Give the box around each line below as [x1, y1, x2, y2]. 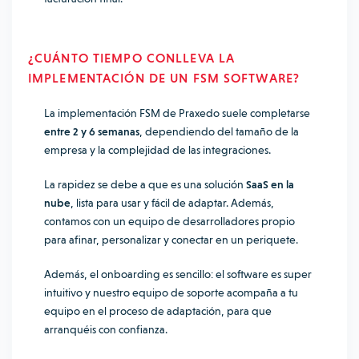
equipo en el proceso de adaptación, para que [44, 305, 272, 317]
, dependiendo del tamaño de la [139, 125, 299, 138]
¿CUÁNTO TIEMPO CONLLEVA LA [28, 50, 236, 66]
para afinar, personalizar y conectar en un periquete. [44, 233, 301, 246]
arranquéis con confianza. [44, 323, 167, 336]
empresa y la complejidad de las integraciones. [44, 143, 271, 156]
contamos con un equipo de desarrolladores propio [44, 215, 295, 228]
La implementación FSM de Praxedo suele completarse [44, 107, 310, 119]
